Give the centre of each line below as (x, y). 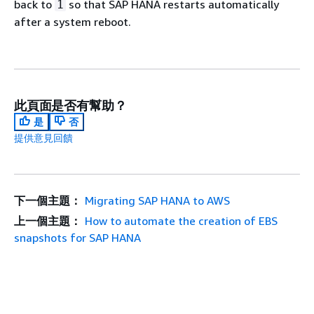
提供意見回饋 (43, 138)
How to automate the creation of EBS (181, 221)
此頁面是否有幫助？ (70, 105)
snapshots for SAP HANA (77, 238)
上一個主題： (48, 221)
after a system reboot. (73, 22)
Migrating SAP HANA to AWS (157, 200)
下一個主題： (48, 200)
